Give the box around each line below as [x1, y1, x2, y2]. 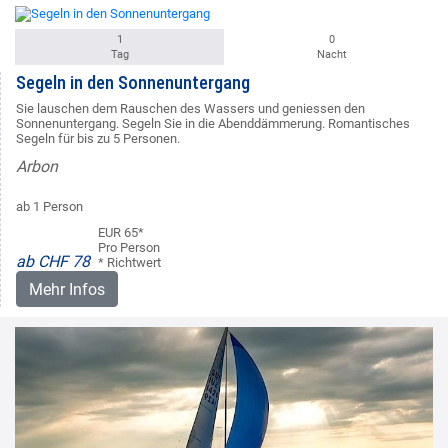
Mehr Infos [29, 279, 105, 299]
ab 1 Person [16, 198, 83, 214]
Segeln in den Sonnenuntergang [16, 71, 250, 93]
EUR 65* [98, 224, 144, 240]
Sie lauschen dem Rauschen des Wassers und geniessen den [16, 100, 365, 116]
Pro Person [98, 239, 160, 255]
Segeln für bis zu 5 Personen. [16, 130, 180, 146]
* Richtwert [98, 254, 161, 270]
